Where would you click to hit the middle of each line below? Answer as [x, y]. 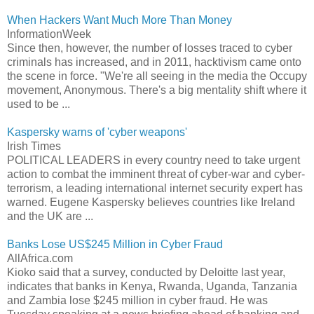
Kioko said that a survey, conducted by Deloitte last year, [146, 272]
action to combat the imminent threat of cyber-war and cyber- [156, 174]
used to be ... [39, 104]
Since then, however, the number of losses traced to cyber [150, 48]
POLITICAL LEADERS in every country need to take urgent [153, 160]
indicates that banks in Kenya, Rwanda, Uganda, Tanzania [152, 286]
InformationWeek [49, 34]
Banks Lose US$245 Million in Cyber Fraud [115, 244]
